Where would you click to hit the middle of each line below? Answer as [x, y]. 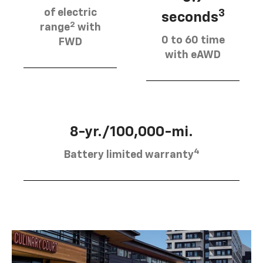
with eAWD [193, 55]
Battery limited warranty [129, 155]
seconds [190, 17]
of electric [70, 13]
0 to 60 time [193, 40]
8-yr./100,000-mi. [131, 132]
